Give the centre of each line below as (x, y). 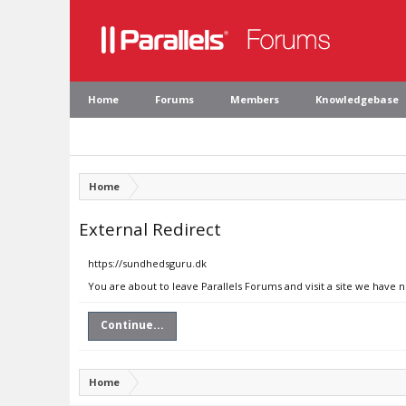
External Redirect (150, 229)
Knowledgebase (357, 99)
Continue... (132, 325)
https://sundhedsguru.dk (147, 263)
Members (255, 99)
